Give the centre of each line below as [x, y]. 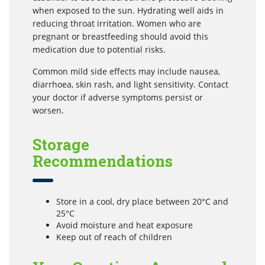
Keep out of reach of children [114, 237]
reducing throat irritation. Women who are [117, 24]
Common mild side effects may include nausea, [126, 72]
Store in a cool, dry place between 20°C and [142, 202]
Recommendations [103, 161]
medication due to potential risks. [99, 50]
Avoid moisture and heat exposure [125, 225]
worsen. [48, 111]
